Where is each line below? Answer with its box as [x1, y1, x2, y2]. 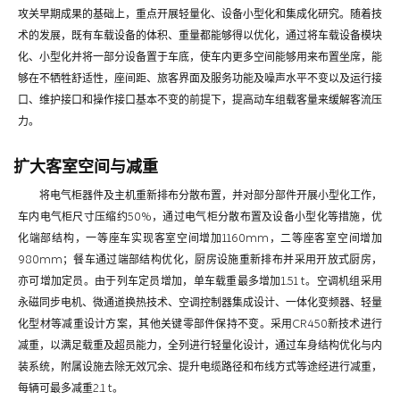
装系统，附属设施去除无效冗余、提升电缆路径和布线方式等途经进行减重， [18, 360, 382, 373]
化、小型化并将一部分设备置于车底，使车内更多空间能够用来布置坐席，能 [18, 50, 382, 63]
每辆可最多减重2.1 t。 [18, 381, 123, 395]
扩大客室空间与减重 [13, 156, 158, 177]
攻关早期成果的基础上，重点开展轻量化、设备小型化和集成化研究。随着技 [18, 7, 382, 21]
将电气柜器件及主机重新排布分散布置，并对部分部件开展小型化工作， [39, 188, 382, 202]
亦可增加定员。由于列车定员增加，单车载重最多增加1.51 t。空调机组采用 [18, 274, 382, 287]
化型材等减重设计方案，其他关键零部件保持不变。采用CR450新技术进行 [18, 317, 382, 330]
